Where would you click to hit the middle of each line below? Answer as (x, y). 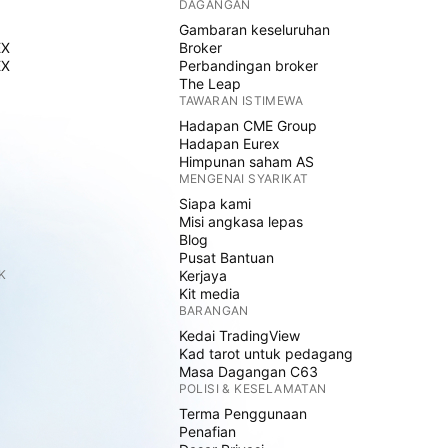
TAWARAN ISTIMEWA (240, 100)
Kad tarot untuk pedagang (265, 353)
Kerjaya (202, 275)
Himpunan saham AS (246, 161)
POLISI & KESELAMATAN (252, 388)
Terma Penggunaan (242, 413)
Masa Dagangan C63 (248, 371)
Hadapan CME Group (247, 125)
